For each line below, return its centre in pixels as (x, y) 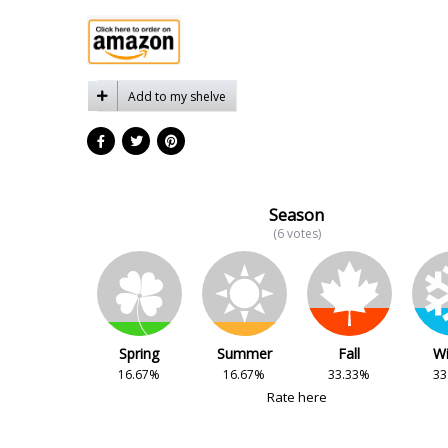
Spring (139, 353)
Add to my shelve (177, 96)
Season (297, 215)
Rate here (296, 397)
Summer (244, 353)
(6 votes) (296, 233)
